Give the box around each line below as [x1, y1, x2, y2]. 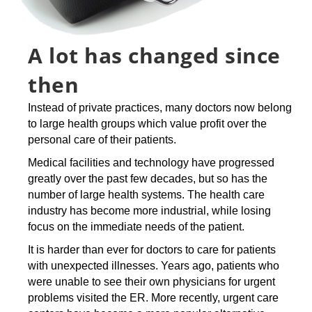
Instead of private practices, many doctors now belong [28, 101, 292, 114]
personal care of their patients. [28, 133, 176, 146]
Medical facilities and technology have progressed [28, 156, 274, 169]
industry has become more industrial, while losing [28, 204, 271, 217]
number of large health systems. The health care [28, 188, 265, 201]
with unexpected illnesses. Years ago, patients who [28, 259, 279, 272]
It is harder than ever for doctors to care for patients [28, 243, 276, 256]
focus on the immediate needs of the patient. [28, 220, 244, 233]
